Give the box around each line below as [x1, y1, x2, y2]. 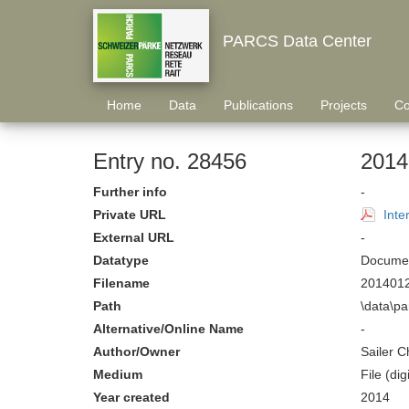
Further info [93, 184, 167, 199]
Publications [224, 98, 293, 112]
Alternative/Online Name [93, 321, 244, 336]
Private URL [93, 207, 166, 222]
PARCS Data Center [223, 32, 372, 50]
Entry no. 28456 [93, 149, 246, 173]
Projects [320, 98, 367, 112]
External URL [93, 230, 174, 245]
